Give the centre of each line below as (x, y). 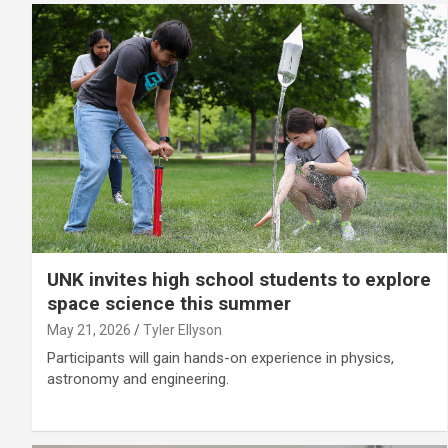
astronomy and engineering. (138, 378)
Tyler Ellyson (182, 329)
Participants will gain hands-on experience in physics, (220, 357)
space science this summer (169, 303)
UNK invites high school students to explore (239, 279)
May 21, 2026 (89, 329)
